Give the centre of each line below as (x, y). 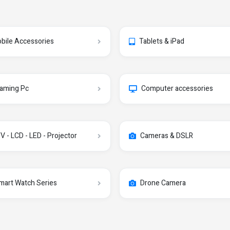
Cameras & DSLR (167, 136)
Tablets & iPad (162, 41)
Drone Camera (163, 183)
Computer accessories (177, 89)
